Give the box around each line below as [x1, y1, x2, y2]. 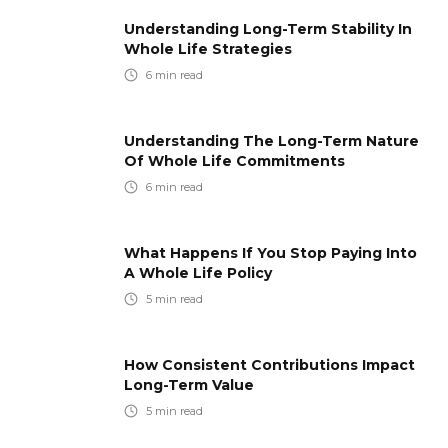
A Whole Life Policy [124, 264, 272, 282]
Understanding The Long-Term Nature [124, 132, 419, 150]
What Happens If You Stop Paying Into [124, 244, 417, 262]
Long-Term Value [124, 376, 254, 394]
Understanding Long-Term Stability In [124, 20, 412, 38]
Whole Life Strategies [124, 40, 292, 58]
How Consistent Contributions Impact [124, 356, 415, 374]
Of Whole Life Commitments [124, 152, 345, 170]
